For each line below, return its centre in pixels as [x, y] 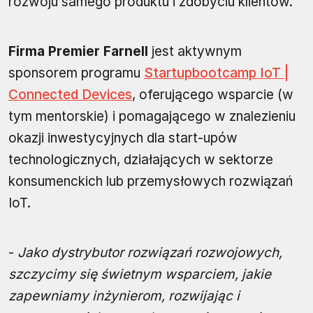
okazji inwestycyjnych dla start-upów [123, 138]
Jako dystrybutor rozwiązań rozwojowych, [150, 253]
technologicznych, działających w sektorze [141, 160]
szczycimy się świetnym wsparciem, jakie [140, 275]
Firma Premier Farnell [78, 52]
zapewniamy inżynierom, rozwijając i [124, 296]
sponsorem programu [76, 73]
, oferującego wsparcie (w [213, 95]
